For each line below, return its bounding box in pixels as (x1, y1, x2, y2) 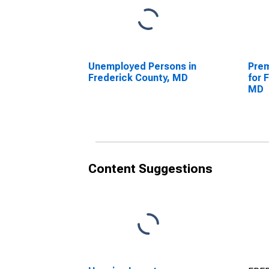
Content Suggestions (88, 162, 213, 176)
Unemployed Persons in (88, 61, 196, 72)
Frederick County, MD (88, 72, 188, 83)
